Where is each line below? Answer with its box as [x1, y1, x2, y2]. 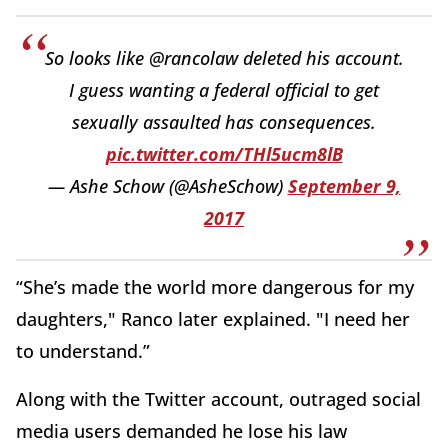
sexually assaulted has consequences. [72, 109, 376, 134]
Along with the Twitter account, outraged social [16, 386, 421, 411]
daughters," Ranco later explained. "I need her [16, 306, 410, 331]
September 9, [287, 173, 401, 198]
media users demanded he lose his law [16, 418, 347, 443]
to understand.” [16, 338, 150, 363]
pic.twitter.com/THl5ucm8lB [105, 141, 343, 166]
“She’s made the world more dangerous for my [16, 274, 414, 299]
